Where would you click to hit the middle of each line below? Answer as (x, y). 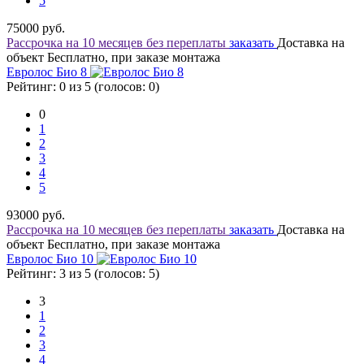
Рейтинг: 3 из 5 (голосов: (78, 273)
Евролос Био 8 (48, 72)
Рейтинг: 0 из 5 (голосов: (78, 87)
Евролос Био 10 (52, 259)
